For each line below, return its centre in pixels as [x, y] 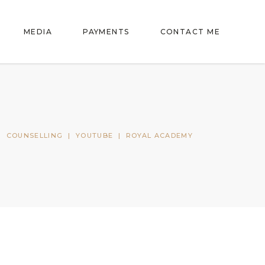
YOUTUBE [94, 135]
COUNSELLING [35, 135]
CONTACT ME [190, 31]
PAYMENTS [106, 31]
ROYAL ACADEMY [159, 135]
